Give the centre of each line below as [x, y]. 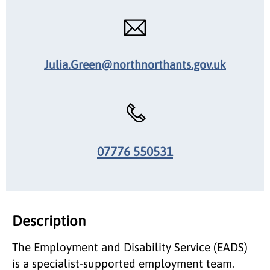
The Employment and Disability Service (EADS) [130, 247]
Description [49, 221]
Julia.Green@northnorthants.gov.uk [135, 64]
